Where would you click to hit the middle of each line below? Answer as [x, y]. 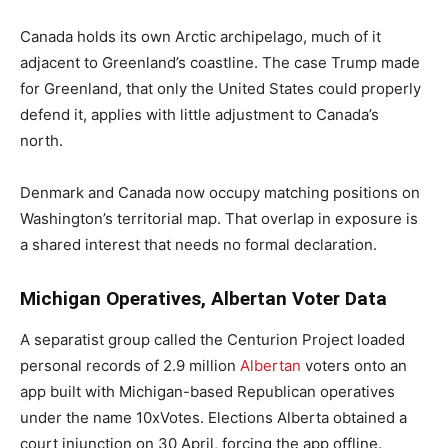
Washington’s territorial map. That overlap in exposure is [219, 218]
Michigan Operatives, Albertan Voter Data [203, 298]
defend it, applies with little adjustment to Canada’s [199, 114]
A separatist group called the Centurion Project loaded [212, 339]
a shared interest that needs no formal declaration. [198, 244]
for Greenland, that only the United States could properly [220, 88]
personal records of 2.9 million [130, 365]
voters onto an [356, 365]
